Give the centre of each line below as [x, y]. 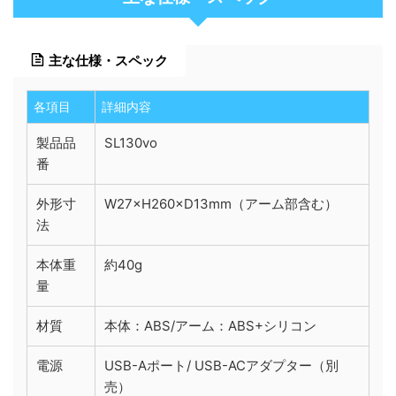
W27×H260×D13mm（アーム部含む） [221, 203]
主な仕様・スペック [108, 60]
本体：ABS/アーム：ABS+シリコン [210, 325]
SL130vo [131, 142]
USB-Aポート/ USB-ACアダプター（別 [221, 365]
